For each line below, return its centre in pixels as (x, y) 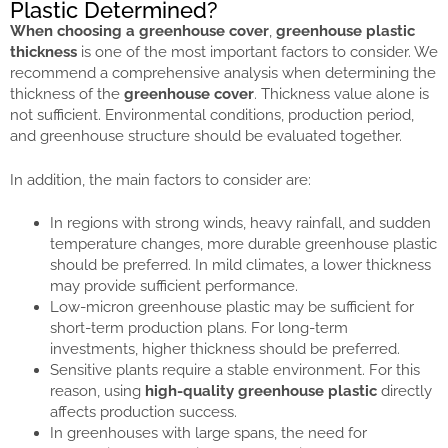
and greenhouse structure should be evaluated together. (206, 136)
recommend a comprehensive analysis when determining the (223, 73)
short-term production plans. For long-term (199, 328)
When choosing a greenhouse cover (139, 31)
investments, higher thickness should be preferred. (225, 349)
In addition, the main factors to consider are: (160, 179)
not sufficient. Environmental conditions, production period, (212, 115)
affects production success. (143, 412)
